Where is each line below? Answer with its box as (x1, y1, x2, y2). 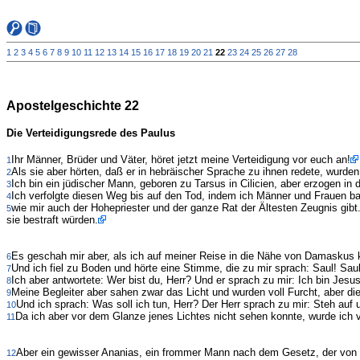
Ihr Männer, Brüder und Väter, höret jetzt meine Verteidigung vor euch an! (11, 153, 350, 166)
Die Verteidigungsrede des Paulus (6, 127, 175, 140)
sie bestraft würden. (6, 214, 98, 227)
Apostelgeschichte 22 (6, 98, 139, 112)
